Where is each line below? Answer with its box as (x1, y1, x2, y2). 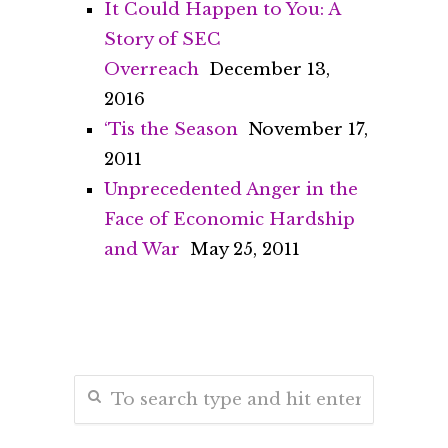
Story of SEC (104, 29, 221, 51)
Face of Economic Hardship (104, 209, 355, 231)
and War (104, 239, 180, 261)
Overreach (104, 59, 199, 81)
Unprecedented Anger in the (104, 179, 358, 201)
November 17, (248, 119, 368, 141)
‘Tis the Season (104, 119, 238, 141)
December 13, (209, 59, 330, 81)
